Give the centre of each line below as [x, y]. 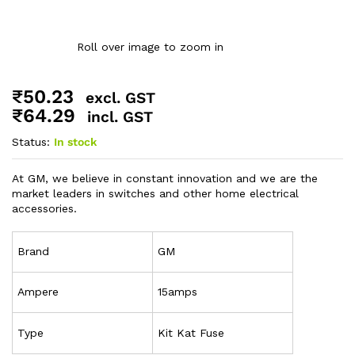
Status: [31, 141]
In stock [75, 141]
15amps [178, 291]
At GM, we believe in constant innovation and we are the [165, 178]
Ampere [38, 291]
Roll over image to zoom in [150, 46]
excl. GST [120, 97]
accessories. [44, 208]
